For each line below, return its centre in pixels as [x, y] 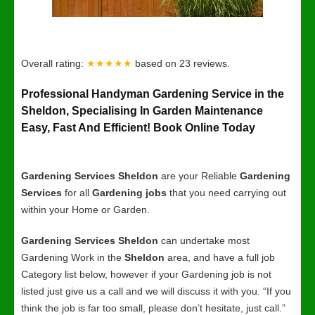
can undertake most [204, 240]
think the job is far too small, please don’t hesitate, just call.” [153, 308]
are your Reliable [199, 176]
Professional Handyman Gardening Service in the [153, 94]
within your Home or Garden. [85, 210]
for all [77, 193]
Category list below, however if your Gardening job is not [146, 274]
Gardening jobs [129, 193]
